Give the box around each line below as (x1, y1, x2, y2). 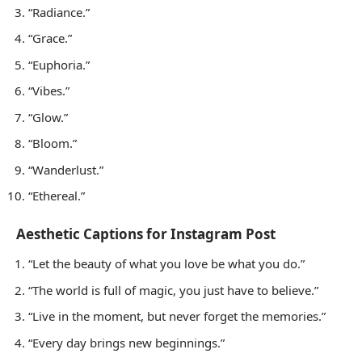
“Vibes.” (28, 82, 69, 99)
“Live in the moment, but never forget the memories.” (28, 308, 326, 325)
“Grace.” (28, 30, 72, 47)
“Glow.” (28, 108, 68, 125)
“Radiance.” (28, 3, 90, 20)
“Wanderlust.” (28, 161, 103, 178)
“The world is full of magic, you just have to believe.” (28, 281, 318, 298)
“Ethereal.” (28, 187, 85, 204)
